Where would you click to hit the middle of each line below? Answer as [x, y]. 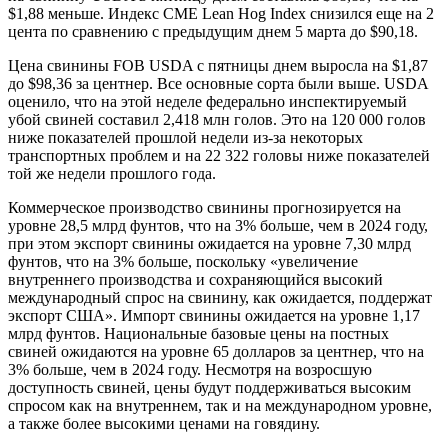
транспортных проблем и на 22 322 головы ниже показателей [219, 156]
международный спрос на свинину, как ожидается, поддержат [220, 298]
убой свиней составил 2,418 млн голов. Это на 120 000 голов [217, 120]
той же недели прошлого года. [112, 174]
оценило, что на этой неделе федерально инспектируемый [207, 102]
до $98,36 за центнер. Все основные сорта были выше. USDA [218, 84]
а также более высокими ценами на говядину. [164, 424]
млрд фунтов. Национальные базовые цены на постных [198, 334]
